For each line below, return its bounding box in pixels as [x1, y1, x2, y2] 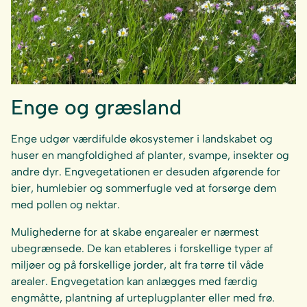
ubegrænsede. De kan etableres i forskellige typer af [11, 242, 273, 256]
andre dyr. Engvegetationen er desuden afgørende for [11, 165, 280, 179]
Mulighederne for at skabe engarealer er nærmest [11, 225, 259, 239]
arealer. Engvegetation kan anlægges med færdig [11, 275, 258, 288]
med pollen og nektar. [11, 198, 120, 212]
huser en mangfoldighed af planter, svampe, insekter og [11, 149, 289, 162]
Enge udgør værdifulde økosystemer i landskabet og [11, 132, 273, 146]
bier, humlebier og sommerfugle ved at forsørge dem [11, 182, 276, 195]
